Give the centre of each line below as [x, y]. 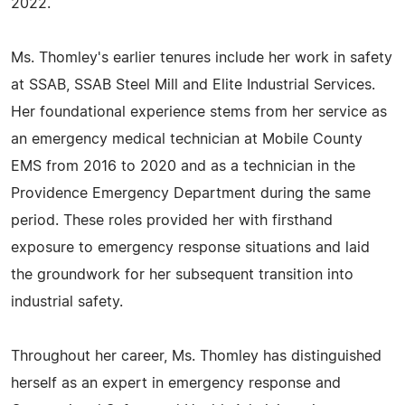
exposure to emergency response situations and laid [190, 248]
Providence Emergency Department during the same [191, 193]
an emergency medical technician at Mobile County [187, 139]
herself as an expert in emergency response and [176, 383]
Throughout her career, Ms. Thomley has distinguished [196, 356]
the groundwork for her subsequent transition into [182, 275]
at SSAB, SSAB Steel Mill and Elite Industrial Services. [193, 85]
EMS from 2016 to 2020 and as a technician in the [183, 166]
